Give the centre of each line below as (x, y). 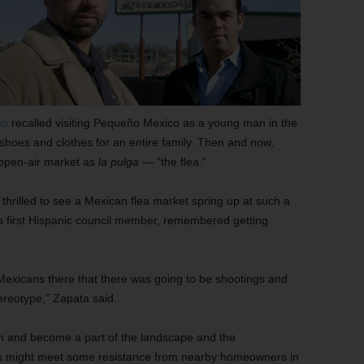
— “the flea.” (172, 162)
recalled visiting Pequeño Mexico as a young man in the (152, 123)
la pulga (118, 162)
